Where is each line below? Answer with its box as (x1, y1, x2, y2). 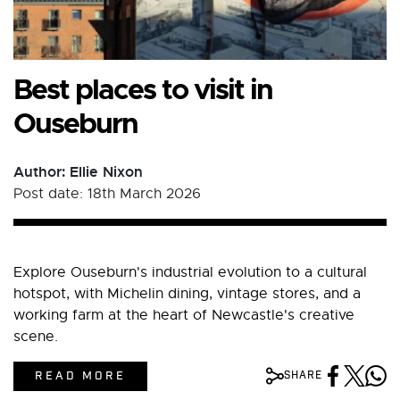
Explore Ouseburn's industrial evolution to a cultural (13, 262, 367, 281)
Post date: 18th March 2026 (13, 184, 201, 203)
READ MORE (35, 368, 126, 384)
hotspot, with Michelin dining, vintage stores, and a (13, 284, 361, 303)
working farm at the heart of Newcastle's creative (13, 305, 354, 324)
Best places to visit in (13, 71, 272, 108)
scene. (13, 327, 58, 346)
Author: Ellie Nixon (13, 162, 143, 181)
